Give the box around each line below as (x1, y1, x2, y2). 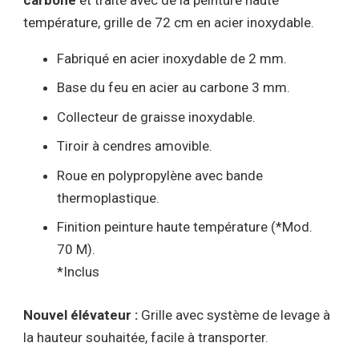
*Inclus (57, 264, 100, 280)
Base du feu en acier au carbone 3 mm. (57, 79, 291, 96)
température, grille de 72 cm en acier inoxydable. (22, 14, 314, 30)
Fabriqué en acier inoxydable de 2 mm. (57, 50, 288, 67)
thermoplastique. (57, 189, 160, 206)
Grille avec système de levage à (137, 306, 330, 323)
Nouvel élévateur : (22, 306, 138, 323)
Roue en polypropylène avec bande (57, 167, 264, 184)
